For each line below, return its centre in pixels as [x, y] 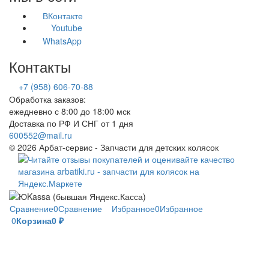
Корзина [34, 221]
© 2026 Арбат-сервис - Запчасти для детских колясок [114, 147]
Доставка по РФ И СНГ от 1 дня [71, 123]
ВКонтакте [63, 15]
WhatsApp [62, 41]
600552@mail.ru [41, 135]
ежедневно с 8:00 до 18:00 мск [70, 111]
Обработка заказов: [47, 99]
